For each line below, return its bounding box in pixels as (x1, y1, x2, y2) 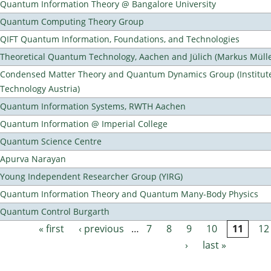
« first (38, 222, 64, 236)
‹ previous (78, 222, 124, 236)
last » (203, 238, 227, 252)
